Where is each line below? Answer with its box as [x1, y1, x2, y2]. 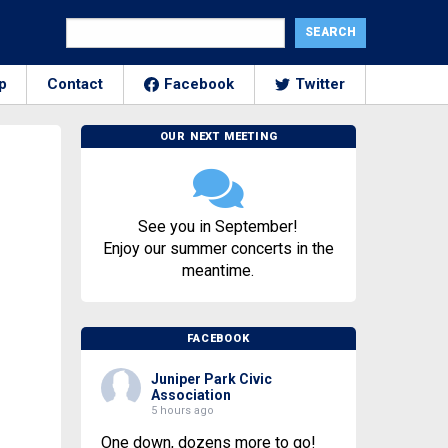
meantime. [182, 261, 255, 280]
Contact [46, 75, 104, 93]
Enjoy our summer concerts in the [102, 239, 334, 258]
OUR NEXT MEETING [159, 130, 278, 143]
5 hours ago [150, 404, 214, 417]
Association [150, 387, 231, 403]
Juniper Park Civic [150, 371, 272, 387]
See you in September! [138, 217, 299, 236]
